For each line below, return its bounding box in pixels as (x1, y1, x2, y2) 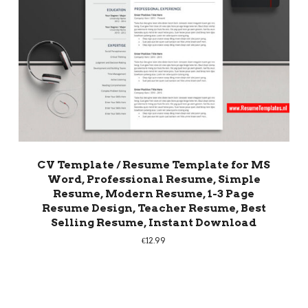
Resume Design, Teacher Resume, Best (41, 201, 266, 214)
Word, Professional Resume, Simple (47, 172, 261, 186)
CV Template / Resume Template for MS (37, 157, 271, 171)
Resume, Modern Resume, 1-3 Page (53, 186, 255, 200)
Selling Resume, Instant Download (51, 215, 257, 229)
